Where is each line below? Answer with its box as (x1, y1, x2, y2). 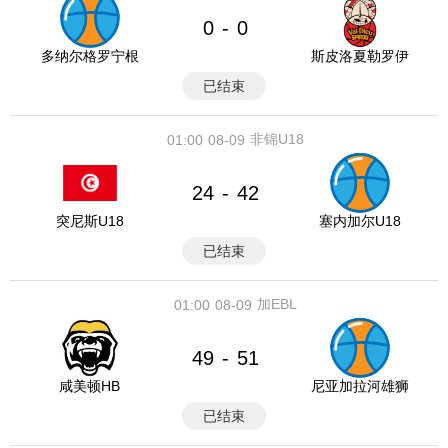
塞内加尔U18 (318, 213, 401, 229)
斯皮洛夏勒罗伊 (310, 48, 409, 64)
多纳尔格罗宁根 (40, 48, 139, 64)
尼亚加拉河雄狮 (310, 378, 409, 394)
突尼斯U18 (55, 213, 124, 229)
